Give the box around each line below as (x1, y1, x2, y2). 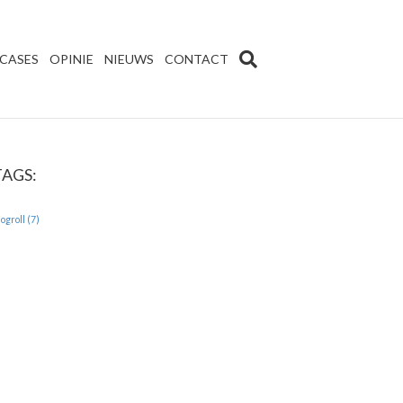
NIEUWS (104, 51, 154, 67)
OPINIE (49, 51, 94, 67)
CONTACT (165, 51, 228, 67)
